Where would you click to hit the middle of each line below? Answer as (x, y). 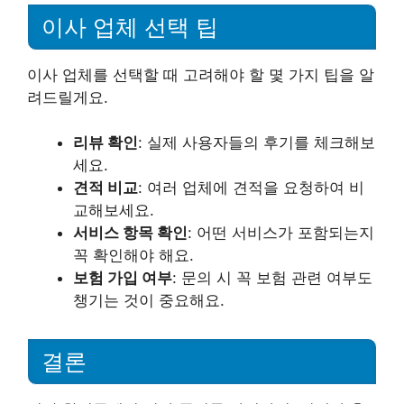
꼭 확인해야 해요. (133, 255)
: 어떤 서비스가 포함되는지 (281, 233)
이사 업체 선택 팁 (130, 27)
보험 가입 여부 (123, 278)
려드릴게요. (68, 97)
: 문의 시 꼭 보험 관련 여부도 (272, 278)
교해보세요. (114, 210)
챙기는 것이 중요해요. (149, 300)
